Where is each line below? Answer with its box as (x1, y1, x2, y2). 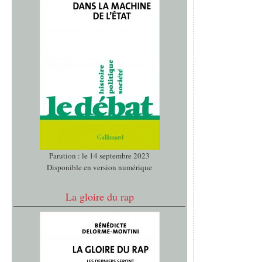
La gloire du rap (65, 189, 134, 204)
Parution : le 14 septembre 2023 (49, 150, 150, 161)
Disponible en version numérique (47, 162, 152, 173)
